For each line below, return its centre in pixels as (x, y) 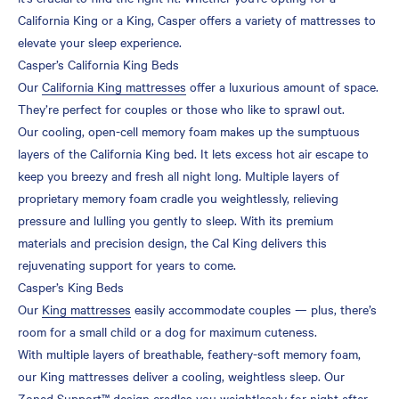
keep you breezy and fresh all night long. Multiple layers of (179, 175)
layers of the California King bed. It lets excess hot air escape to (193, 153)
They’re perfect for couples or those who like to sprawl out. (181, 108)
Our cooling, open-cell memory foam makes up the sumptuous (189, 130)
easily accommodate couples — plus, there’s (254, 309)
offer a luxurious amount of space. (282, 86)
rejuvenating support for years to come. (127, 264)
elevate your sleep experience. (100, 41)
